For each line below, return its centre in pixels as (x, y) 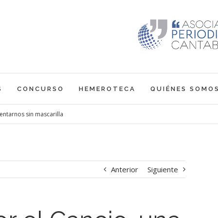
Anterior (124, 169)
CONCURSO (40, 89)
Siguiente (163, 169)
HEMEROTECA (107, 89)
